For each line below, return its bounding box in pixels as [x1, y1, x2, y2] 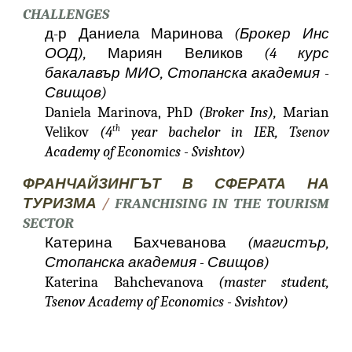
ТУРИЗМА [23, 195, 103, 212]
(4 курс [263, 45, 329, 62]
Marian [282, 104, 329, 121]
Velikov [45, 123, 101, 141]
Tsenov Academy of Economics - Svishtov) [45, 293, 289, 310]
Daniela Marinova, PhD [45, 104, 199, 121]
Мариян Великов [86, 45, 264, 62]
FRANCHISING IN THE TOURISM [115, 195, 329, 212]
